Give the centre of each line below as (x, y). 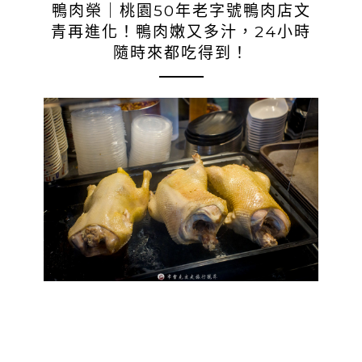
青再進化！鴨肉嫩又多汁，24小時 (181, 32)
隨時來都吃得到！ (181, 53)
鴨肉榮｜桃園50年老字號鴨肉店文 (181, 11)
